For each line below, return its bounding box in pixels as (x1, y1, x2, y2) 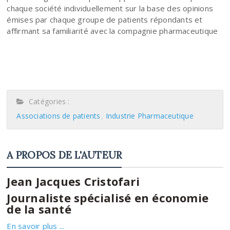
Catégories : (24, 96, 70, 106)
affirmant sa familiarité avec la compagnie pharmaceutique (7, 25, 218, 36)
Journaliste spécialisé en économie (7, 189, 209, 205)
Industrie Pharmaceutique (105, 110, 194, 121)
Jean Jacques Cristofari (7, 173, 140, 189)
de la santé (7, 201, 71, 217)
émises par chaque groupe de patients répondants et (7, 14, 203, 25)
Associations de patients (16, 110, 101, 121)
